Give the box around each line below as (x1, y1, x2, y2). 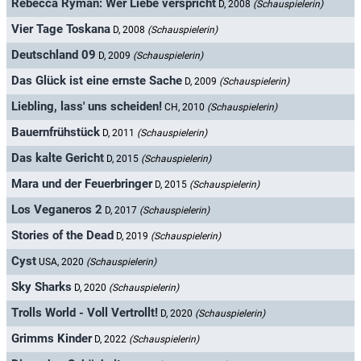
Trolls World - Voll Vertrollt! (11, 305, 158, 321)
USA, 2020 (39, 256, 86, 268)
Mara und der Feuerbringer (11, 176, 152, 192)
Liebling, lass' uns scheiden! (11, 99, 162, 114)
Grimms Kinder (11, 331, 92, 346)
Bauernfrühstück (11, 125, 100, 140)
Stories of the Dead (11, 228, 114, 243)
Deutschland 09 (11, 48, 96, 63)
